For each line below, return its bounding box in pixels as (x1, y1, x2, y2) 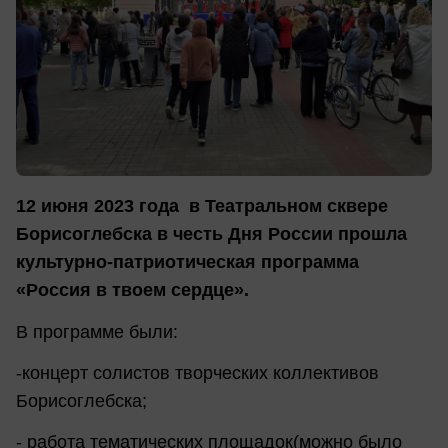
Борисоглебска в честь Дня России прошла (16, 224, 407, 245)
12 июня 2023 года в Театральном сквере (16, 196, 388, 217)
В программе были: (16, 321, 178, 342)
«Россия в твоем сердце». (16, 280, 249, 301)
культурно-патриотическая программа (16, 252, 359, 273)
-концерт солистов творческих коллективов (16, 362, 379, 383)
